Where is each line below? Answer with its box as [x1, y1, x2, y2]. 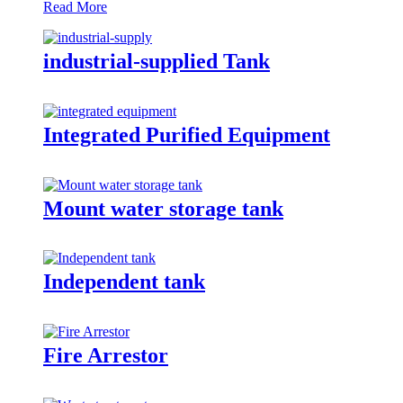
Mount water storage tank [43, 196, 283, 220]
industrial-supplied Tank [43, 49, 270, 73]
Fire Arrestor [43, 344, 168, 368]
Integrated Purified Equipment [43, 122, 330, 147]
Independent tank [43, 270, 205, 294]
